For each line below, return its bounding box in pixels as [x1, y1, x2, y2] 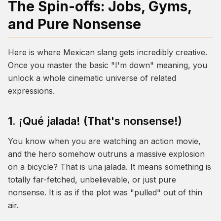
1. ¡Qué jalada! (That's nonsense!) [8, 114, 182, 128]
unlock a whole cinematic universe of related [8, 73, 176, 83]
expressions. [8, 86, 55, 96]
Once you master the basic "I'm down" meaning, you [8, 60, 207, 71]
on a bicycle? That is [8, 162, 88, 172]
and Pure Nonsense [8, 16, 141, 33]
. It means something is [126, 162, 211, 172]
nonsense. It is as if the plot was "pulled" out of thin [8, 187, 202, 198]
